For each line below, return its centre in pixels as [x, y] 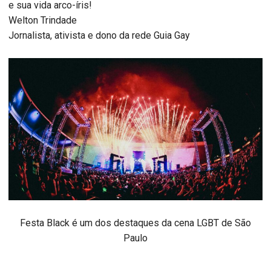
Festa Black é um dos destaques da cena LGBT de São [135, 223]
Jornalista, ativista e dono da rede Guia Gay [99, 35]
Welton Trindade [43, 20]
